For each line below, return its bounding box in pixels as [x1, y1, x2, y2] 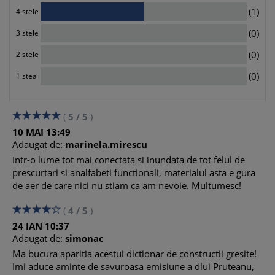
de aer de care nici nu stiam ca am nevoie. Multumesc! [12, 179, 241, 192]
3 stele [16, 28, 39, 38]
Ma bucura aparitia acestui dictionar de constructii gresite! [12, 247, 257, 260]
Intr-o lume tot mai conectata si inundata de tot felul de [12, 153, 245, 166]
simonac [65, 232, 104, 244]
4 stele [16, 6, 39, 17]
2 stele [16, 49, 39, 60]
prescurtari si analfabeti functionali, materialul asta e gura [12, 166, 255, 179]
